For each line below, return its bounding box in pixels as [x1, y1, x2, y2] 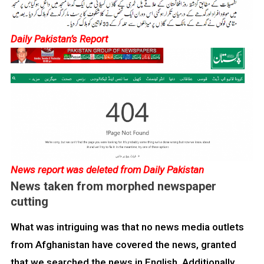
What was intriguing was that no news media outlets [10, 221, 244, 233]
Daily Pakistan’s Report [11, 33, 108, 45]
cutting [10, 194, 48, 209]
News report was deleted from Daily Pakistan [11, 164, 204, 176]
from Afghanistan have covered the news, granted [10, 239, 236, 251]
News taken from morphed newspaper [10, 179, 216, 194]
